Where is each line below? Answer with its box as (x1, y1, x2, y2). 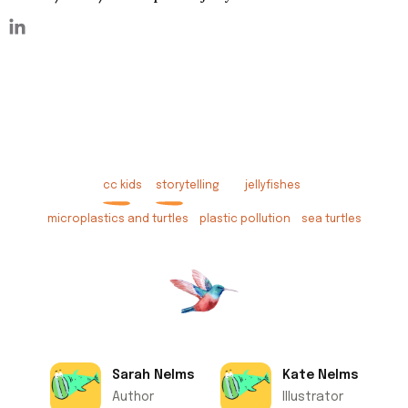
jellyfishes (244, 180, 301, 192)
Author (111, 391, 154, 404)
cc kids (102, 180, 142, 192)
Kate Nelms (281, 369, 359, 382)
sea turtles (301, 214, 362, 226)
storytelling (155, 180, 219, 192)
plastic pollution (199, 214, 291, 226)
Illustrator (281, 391, 343, 404)
